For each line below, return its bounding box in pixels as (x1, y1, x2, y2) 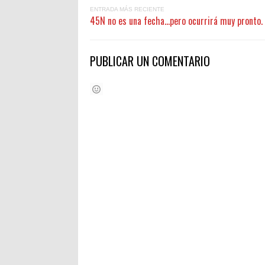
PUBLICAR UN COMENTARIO (90, 52, 210, 70)
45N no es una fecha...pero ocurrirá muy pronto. (90, 14, 263, 28)
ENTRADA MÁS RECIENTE (90, 6, 164, 13)
